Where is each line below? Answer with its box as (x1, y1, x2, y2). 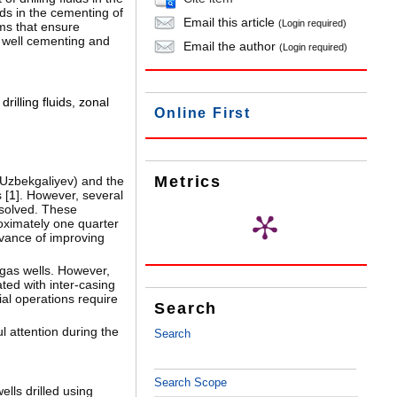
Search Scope (154, 376, 228, 390)
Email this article (180, 15, 279, 29)
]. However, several (15, 188, 123, 203)
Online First (154, 105, 251, 121)
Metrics (154, 173, 222, 191)
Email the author (180, 39, 280, 53)
